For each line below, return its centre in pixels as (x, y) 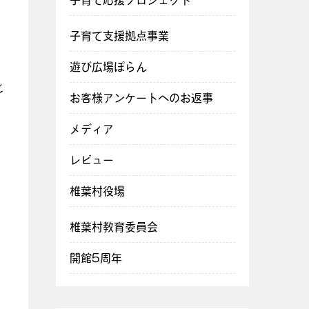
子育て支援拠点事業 (119, 36)
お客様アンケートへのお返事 (141, 98)
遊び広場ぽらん (108, 67)
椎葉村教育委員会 (114, 227)
